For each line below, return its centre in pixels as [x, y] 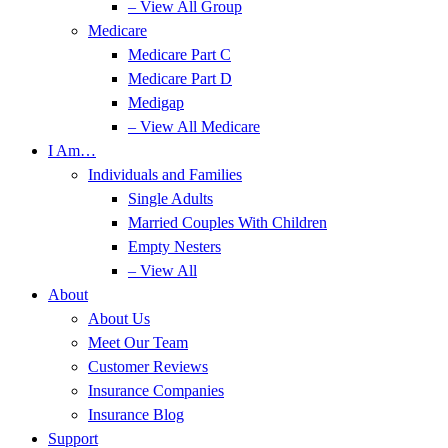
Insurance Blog [136, 414]
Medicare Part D [180, 78]
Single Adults [170, 198]
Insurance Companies [156, 390]
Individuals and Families [165, 174]
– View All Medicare [194, 126]
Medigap [156, 102]
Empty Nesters [174, 246]
